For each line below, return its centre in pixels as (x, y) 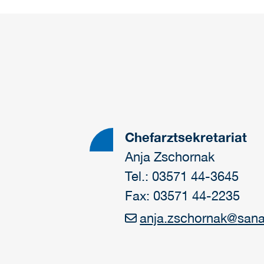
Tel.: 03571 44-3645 (182, 176)
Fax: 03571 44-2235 (182, 195)
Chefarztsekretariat (186, 137)
